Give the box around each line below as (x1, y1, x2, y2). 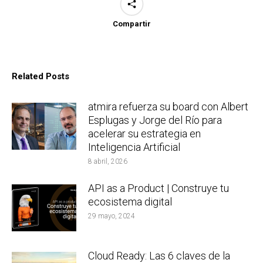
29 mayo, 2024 (88, 211, 135, 220)
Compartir (112, 19, 151, 28)
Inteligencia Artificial (88, 140, 180, 153)
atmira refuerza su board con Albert (88, 100, 248, 113)
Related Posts (12, 70, 69, 82)
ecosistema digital (88, 195, 172, 208)
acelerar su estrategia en (88, 127, 201, 140)
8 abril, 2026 (88, 157, 127, 166)
